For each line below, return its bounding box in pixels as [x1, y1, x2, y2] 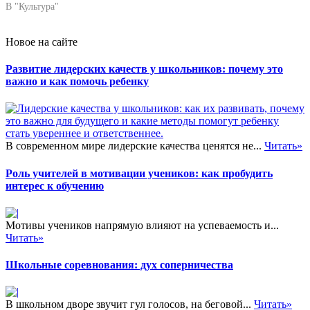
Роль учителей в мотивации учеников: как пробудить [6, 167, 273, 179]
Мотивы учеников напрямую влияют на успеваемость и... [6, 219, 279, 231]
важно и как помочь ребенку [6, 75, 149, 88]
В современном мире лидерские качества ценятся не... [6, 140, 264, 152]
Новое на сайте [6, 35, 77, 48]
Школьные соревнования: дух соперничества [6, 259, 233, 271]
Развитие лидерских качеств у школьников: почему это [6, 63, 283, 75]
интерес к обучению [6, 179, 104, 192]
